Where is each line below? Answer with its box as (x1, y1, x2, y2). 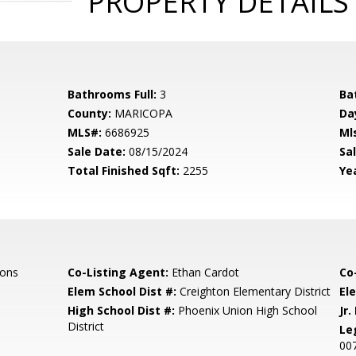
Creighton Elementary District (176, 284, 331, 299)
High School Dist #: (68, 303, 176, 318)
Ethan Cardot (168, 265, 240, 280)
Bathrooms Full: (68, 87, 157, 102)
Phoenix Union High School (175, 303, 318, 318)
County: (68, 106, 112, 121)
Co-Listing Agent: (68, 265, 169, 280)
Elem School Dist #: (68, 284, 177, 299)
